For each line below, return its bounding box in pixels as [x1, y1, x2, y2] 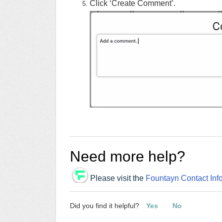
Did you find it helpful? [70, 201, 139, 210]
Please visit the [90, 174, 146, 182]
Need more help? [70, 148, 185, 165]
